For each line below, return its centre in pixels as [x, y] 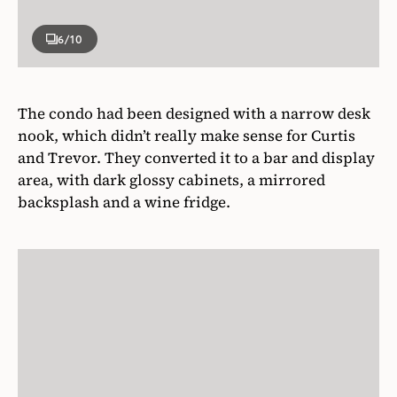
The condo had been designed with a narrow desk [194, 114]
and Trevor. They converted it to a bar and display [196, 158]
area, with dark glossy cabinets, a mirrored [171, 180]
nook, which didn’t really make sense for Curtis [187, 136]
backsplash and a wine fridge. [124, 202]
